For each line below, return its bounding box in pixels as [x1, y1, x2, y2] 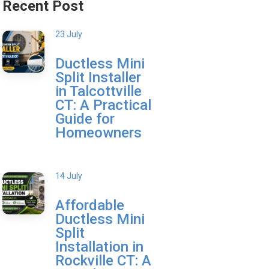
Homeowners [55, 124, 142, 141]
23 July [55, 29, 82, 39]
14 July [55, 171, 82, 181]
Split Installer [55, 69, 141, 86]
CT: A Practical [55, 97, 151, 113]
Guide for [55, 110, 115, 127]
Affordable [55, 197, 124, 214]
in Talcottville [55, 83, 142, 100]
